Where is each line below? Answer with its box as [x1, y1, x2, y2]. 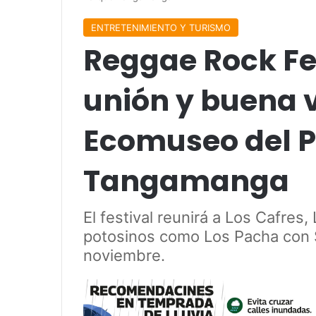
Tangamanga [83, 160, 289, 201]
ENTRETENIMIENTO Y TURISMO [91, 21, 231, 33]
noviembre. [83, 245, 165, 265]
